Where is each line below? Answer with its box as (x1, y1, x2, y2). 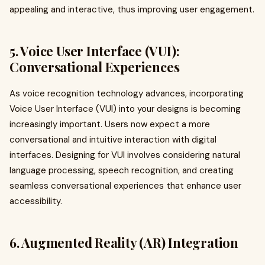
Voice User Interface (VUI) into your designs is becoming (9, 103, 241, 115)
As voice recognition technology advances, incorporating (9, 88, 244, 99)
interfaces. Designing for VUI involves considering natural (9, 149, 240, 161)
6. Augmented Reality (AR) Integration (9, 234, 238, 251)
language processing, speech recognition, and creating (9, 164, 234, 176)
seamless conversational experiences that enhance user (9, 180, 241, 192)
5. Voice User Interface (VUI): (9, 42, 180, 60)
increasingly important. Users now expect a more (9, 118, 210, 130)
